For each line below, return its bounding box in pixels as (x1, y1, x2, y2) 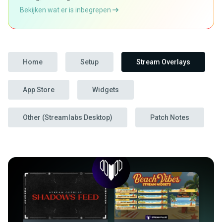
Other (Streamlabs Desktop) (23, 113, 112, 121)
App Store (23, 86, 55, 94)
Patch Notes (150, 113, 189, 121)
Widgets (92, 86, 119, 94)
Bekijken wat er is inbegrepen (20, 6, 112, 14)
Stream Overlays (136, 58, 190, 66)
